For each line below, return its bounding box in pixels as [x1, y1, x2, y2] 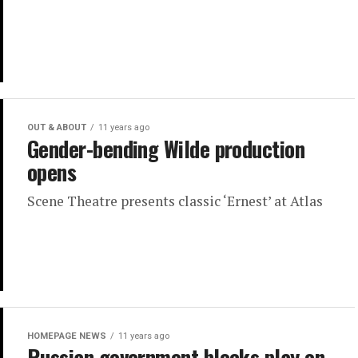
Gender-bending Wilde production [27, 133, 305, 165]
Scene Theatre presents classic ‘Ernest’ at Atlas [27, 192, 323, 211]
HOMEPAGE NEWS [27, 331, 106, 342]
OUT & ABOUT [27, 122, 86, 133]
